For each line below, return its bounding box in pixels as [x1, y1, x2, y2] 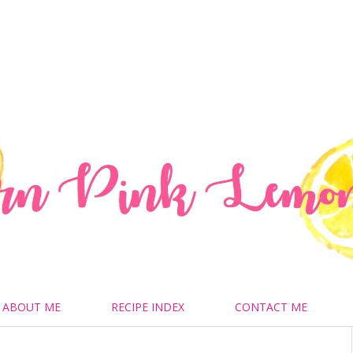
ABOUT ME [2, 299, 61, 314]
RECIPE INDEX [110, 299, 184, 314]
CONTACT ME [234, 299, 307, 314]
